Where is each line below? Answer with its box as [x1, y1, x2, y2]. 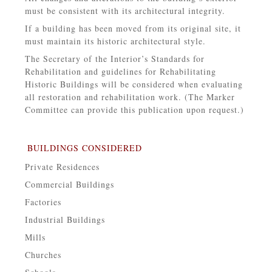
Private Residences [24, 161, 100, 173]
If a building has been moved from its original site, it [24, 22, 241, 35]
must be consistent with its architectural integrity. [24, 5, 225, 17]
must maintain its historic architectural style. [24, 35, 206, 47]
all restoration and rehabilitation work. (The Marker [24, 91, 235, 103]
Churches [24, 249, 61, 261]
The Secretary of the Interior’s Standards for [24, 53, 205, 65]
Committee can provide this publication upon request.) [24, 104, 244, 116]
